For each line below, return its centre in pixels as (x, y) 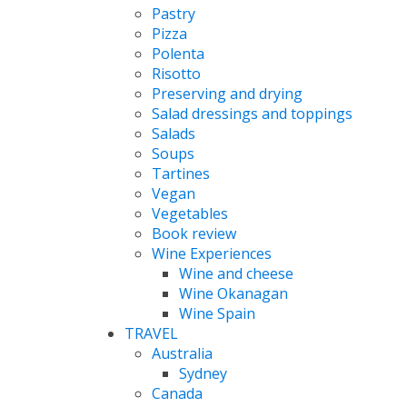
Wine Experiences (212, 253)
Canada (177, 393)
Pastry (174, 13)
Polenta (178, 53)
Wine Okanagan (233, 293)
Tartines (181, 173)
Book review (194, 233)
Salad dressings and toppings (252, 113)
